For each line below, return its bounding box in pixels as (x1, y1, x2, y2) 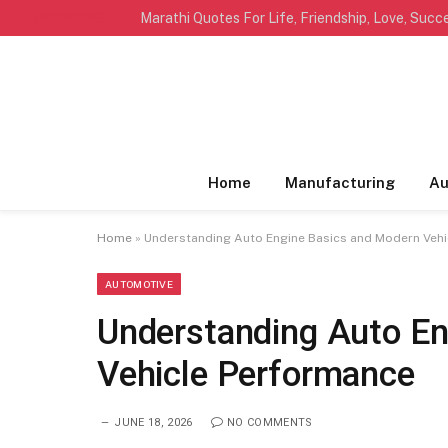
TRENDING (30, 9, 105, 26)
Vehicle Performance (97, 354, 415, 395)
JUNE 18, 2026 (114, 416, 193, 429)
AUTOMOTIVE (105, 278, 173, 290)
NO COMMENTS (226, 416, 313, 429)
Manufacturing (284, 174, 395, 191)
